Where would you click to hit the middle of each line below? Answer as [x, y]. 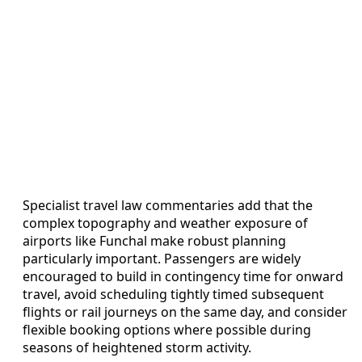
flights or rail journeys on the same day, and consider [185, 312]
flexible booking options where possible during [167, 330]
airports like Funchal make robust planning [154, 241]
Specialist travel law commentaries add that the [168, 206]
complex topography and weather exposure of [165, 223]
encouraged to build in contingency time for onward [183, 277]
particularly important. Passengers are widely [162, 259]
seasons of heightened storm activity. [137, 348]
